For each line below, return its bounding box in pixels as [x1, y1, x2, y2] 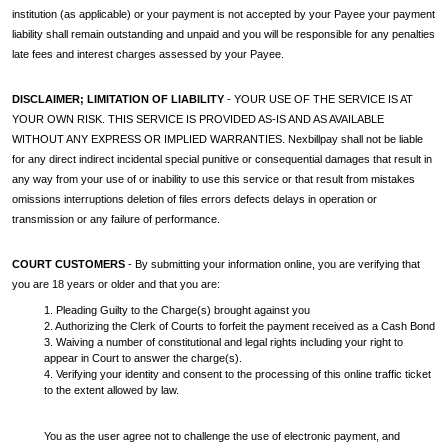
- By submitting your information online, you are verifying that [125, 258, 420, 270]
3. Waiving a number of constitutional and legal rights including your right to [44, 336, 403, 348]
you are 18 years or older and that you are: [12, 278, 220, 290]
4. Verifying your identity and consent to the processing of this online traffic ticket [44, 368, 431, 380]
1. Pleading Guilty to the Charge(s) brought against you [44, 304, 310, 316]
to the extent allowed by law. [44, 384, 179, 396]
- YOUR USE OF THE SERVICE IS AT [224, 93, 413, 105]
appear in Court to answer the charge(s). [44, 352, 242, 364]
